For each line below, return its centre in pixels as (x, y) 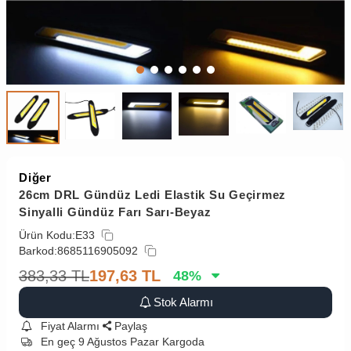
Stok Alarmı (184, 302)
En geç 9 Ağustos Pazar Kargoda (122, 341)
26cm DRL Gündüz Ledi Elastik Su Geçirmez (152, 194)
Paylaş (131, 326)
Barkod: (38, 250)
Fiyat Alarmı (70, 326)
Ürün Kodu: (47, 235)
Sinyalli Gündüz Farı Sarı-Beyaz (115, 212)
